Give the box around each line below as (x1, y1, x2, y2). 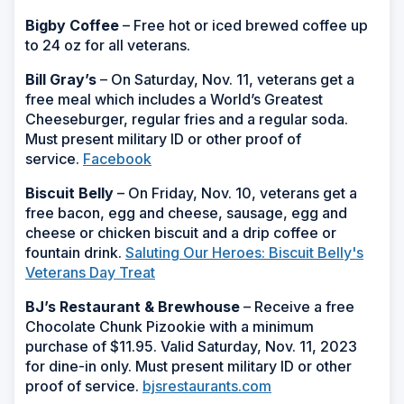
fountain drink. (25, 243, 125, 262)
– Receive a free (240, 297, 354, 316)
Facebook (83, 149, 151, 168)
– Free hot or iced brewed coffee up (119, 15, 368, 34)
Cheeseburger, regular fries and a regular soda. (25, 109, 348, 128)
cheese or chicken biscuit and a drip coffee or (25, 223, 336, 242)
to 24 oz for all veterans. (25, 35, 190, 54)
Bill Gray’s (25, 69, 96, 88)
